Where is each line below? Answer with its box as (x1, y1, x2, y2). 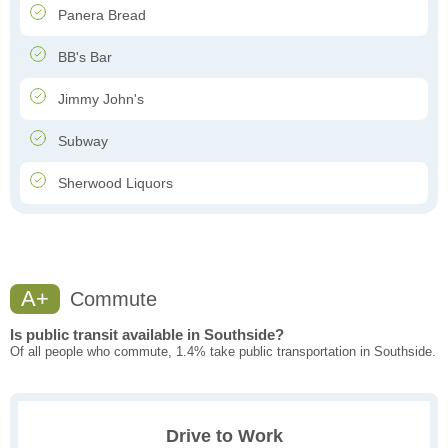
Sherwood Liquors (54, 175, 173, 192)
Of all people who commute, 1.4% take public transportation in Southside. (10, 344, 436, 360)
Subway (54, 133, 108, 150)
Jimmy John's (54, 91, 144, 108)
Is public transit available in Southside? (10, 326, 284, 344)
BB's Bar (54, 49, 112, 66)
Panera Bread (54, 7, 146, 24)
